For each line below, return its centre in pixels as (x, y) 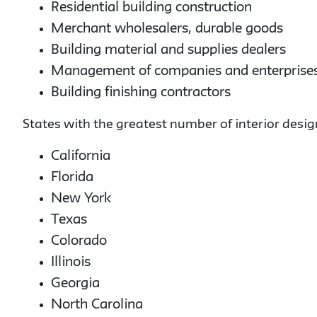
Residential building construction (151, 8)
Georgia (75, 284)
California (81, 156)
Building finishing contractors (141, 93)
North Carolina (97, 305)
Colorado (79, 241)
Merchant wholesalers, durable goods (167, 29)
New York (81, 199)
